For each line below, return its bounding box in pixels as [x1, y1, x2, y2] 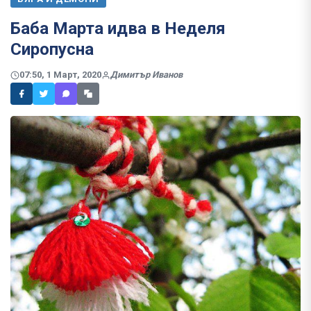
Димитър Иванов [110, 69, 183, 81]
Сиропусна [10, 40, 94, 59]
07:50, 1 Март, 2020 [19, 69, 101, 81]
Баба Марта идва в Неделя [10, 19, 226, 38]
